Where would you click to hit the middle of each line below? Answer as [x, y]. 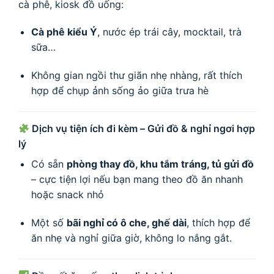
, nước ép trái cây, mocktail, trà [169, 32]
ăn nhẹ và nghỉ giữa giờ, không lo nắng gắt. [131, 238]
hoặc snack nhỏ [67, 194]
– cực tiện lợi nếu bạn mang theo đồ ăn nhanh [137, 179]
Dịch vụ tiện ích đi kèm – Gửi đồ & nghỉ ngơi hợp [143, 128]
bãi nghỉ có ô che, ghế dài [126, 222]
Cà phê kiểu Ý [64, 32]
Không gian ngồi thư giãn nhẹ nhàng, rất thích [136, 76]
